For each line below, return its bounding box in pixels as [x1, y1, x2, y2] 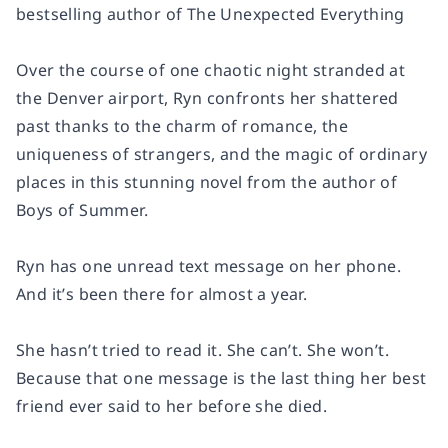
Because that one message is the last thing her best [16, 366, 427, 389]
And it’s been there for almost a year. [16, 282, 308, 305]
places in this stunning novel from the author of [16, 170, 398, 193]
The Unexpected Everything [186, 2, 405, 25]
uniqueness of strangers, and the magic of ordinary [16, 142, 427, 165]
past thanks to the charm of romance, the [16, 114, 348, 137]
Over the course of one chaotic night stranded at [16, 58, 406, 81]
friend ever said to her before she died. [16, 394, 327, 417]
